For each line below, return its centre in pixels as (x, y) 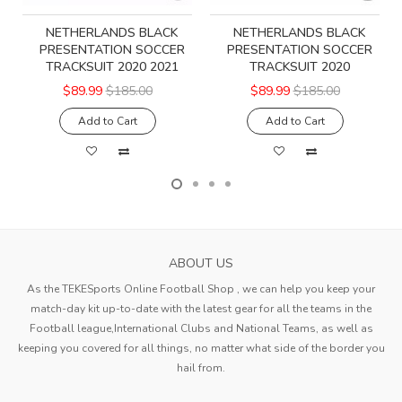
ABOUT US (201, 264)
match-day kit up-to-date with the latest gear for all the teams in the (201, 309)
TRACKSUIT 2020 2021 (112, 67)
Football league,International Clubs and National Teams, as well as (201, 329)
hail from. (201, 368)
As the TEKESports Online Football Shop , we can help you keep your (201, 289)
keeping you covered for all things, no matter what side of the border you (201, 349)
